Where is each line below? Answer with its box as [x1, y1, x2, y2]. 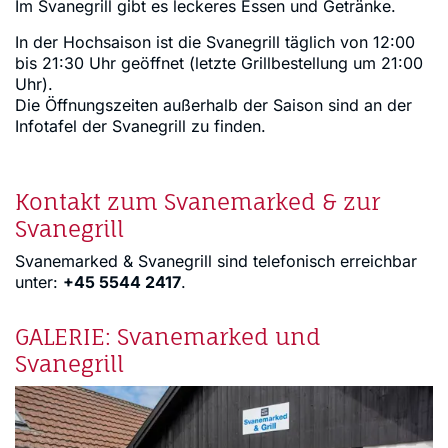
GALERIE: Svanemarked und [15, 322, 321, 350]
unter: [15, 271, 63, 292]
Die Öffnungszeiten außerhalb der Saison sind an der [15, 94, 412, 115]
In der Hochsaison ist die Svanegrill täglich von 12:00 [15, 31, 415, 52]
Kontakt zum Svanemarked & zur [15, 187, 380, 215]
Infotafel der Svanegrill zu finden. [15, 115, 266, 136]
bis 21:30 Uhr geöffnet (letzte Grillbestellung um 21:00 [15, 52, 423, 73]
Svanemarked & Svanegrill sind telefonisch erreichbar [15, 250, 417, 271]
